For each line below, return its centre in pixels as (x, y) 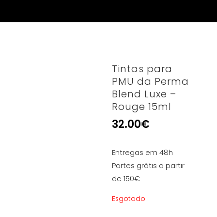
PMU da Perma (151, 81)
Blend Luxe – (144, 94)
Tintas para (142, 69)
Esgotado (129, 199)
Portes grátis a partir (148, 165)
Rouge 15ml (142, 107)
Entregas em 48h (143, 152)
